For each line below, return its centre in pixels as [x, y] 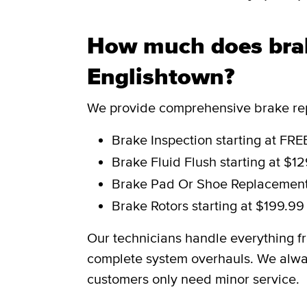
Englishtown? [161, 76]
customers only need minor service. [194, 279]
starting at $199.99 [248, 206]
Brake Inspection [164, 140]
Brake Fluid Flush [166, 162]
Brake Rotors [152, 206]
